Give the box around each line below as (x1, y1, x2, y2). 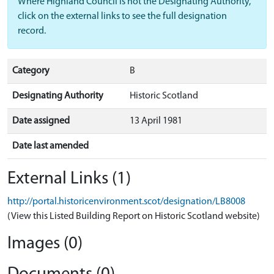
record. (18, 26, 46, 36)
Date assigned (12, 116, 70, 126)
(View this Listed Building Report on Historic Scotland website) (7, 212, 260, 221)
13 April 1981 (130, 116, 182, 126)
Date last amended (12, 141, 89, 151)
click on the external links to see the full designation (18, 12, 227, 21)
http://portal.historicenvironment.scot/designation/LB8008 (7, 197, 245, 207)
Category (12, 66, 50, 76)
